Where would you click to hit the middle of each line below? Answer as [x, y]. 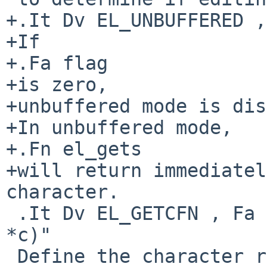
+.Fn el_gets [74, 149]
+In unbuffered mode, [119, 127]
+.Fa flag [57, 63]
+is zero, [57, 84]
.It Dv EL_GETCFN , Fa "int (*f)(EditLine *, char [12, 213]
